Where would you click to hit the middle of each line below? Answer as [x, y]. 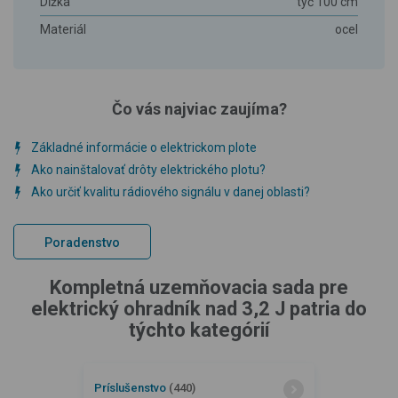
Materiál [63, 29]
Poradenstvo [82, 243]
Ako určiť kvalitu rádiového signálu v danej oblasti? [171, 192]
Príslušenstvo [131, 388]
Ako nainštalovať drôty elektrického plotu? [148, 170]
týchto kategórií [199, 330]
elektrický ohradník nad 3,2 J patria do [199, 309]
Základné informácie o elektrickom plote [144, 147]
